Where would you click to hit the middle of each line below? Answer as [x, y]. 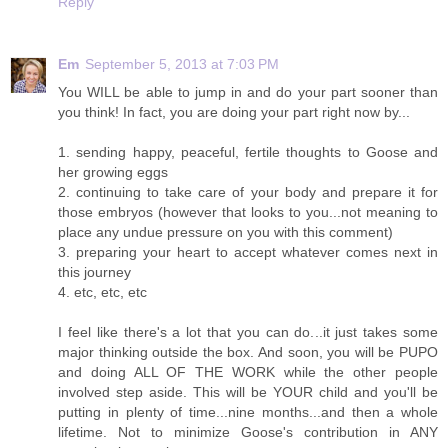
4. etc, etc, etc [102, 291]
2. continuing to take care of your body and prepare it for [248, 191]
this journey [94, 271]
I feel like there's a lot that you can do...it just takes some [248, 331]
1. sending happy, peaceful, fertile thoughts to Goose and [248, 151]
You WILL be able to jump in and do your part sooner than [248, 91]
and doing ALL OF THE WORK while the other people [248, 371]
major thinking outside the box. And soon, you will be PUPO [248, 351]
